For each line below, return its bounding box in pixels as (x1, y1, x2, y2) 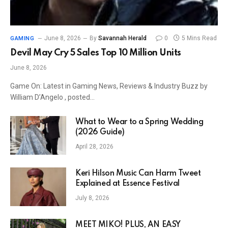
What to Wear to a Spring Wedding (75, 118, 204, 126)
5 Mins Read (182, 34, 217, 42)
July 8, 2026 (75, 194, 109, 202)
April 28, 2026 (75, 142, 113, 150)
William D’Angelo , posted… (10, 93, 95, 101)
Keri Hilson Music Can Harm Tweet (75, 169, 201, 178)
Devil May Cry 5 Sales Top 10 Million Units (10, 48, 181, 58)
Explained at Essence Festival (75, 179, 180, 188)
